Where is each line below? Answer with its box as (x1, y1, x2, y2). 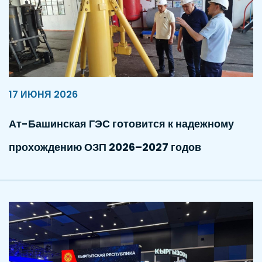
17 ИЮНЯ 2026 (9, 88, 78, 101)
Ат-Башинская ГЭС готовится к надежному (9, 116, 234, 131)
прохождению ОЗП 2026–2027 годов (9, 140, 201, 154)
